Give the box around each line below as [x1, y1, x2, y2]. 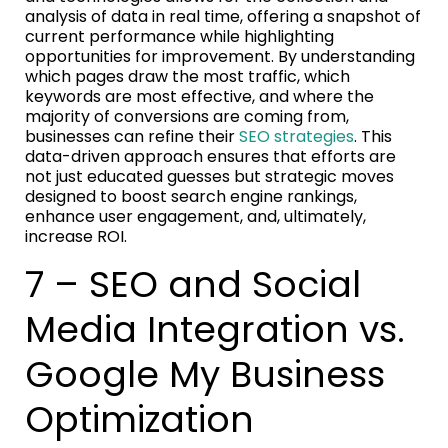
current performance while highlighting [25, 24, 334, 48]
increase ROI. [25, 224, 127, 248]
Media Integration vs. [25, 303, 405, 355]
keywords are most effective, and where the [25, 84, 374, 108]
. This [354, 124, 392, 148]
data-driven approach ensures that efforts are [25, 144, 396, 168]
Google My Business [25, 348, 385, 400]
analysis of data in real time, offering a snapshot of [25, 4, 421, 28]
